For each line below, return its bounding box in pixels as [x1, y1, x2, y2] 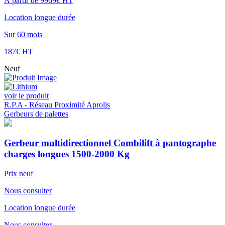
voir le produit [4, 91, 49, 100]
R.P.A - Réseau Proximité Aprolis [4, 100, 110, 109]
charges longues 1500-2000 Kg [4, 149, 130, 160]
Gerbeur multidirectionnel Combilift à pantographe [4, 138, 216, 149]
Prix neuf [4, 169, 33, 178]
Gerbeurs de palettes [4, 109, 68, 118]
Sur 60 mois [4, 30, 42, 39]
